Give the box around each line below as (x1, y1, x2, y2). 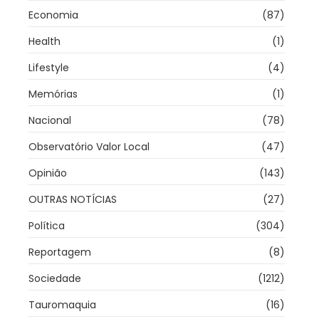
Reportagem (28, 245, 91, 260)
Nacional (28, 113, 71, 128)
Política (28, 219, 65, 234)
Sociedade (28, 271, 81, 286)
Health (28, 34, 61, 49)
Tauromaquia (28, 298, 96, 313)
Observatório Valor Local (28, 140, 150, 155)
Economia (28, 8, 78, 23)
